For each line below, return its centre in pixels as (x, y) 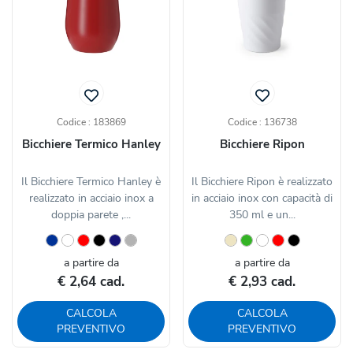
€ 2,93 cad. (262, 282)
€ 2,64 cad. (91, 282)
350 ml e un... (262, 215)
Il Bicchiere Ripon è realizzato (262, 182)
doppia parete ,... (91, 215)
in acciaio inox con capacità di (262, 199)
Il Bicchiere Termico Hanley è (91, 182)
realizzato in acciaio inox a (91, 199)
